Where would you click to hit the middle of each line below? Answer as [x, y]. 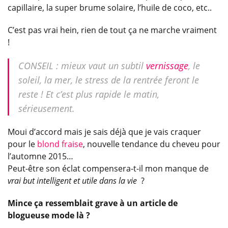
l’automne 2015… [40, 156]
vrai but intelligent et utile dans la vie [72, 180]
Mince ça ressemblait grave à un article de [93, 203]
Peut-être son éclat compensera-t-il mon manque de [108, 168]
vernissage [167, 65]
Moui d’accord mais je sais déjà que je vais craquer [104, 132]
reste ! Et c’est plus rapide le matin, [89, 94]
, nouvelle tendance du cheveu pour [152, 144]
